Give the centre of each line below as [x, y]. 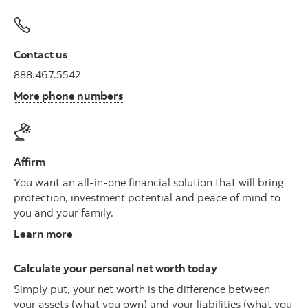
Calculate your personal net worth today [115, 268]
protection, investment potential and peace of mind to [147, 197]
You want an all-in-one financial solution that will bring [149, 182]
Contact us [41, 54]
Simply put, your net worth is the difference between [142, 288]
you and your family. [64, 212]
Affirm [30, 162]
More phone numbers [68, 96]
